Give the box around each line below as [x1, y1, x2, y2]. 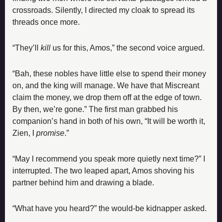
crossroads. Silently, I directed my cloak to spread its [12, 5, 195, 14]
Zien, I [12, 128, 36, 137]
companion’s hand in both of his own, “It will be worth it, [12, 116, 205, 125]
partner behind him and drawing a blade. [12, 178, 154, 187]
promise [36, 128, 64, 137]
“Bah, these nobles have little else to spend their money [12, 69, 206, 78]
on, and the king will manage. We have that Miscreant [12, 81, 199, 90]
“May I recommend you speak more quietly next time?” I [12, 154, 205, 163]
